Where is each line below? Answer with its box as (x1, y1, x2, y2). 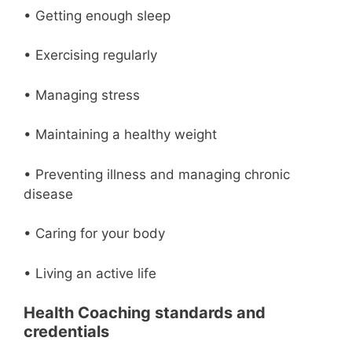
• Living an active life (24, 265, 156, 281)
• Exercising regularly (24, 47, 157, 63)
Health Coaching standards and (24, 303, 266, 322)
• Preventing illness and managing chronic (24, 166, 290, 182)
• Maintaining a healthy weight (24, 126, 217, 142)
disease (24, 185, 73, 202)
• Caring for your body (24, 225, 165, 241)
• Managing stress (24, 86, 140, 103)
